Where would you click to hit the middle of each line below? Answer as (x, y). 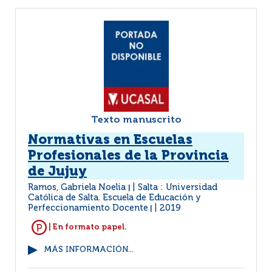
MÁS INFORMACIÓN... (89, 250)
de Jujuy (57, 172)
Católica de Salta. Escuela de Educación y (114, 198)
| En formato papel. (87, 227)
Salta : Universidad (178, 188)
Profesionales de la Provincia (128, 156)
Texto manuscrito (136, 120)
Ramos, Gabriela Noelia (78, 188)
